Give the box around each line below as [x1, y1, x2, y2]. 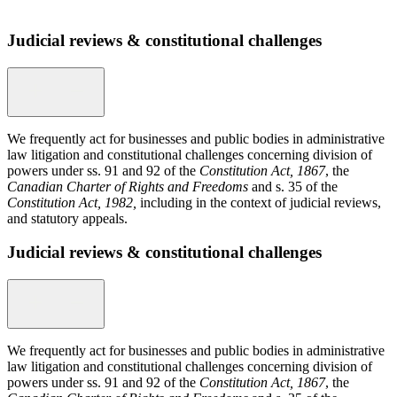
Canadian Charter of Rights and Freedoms [7, 178, 248, 194]
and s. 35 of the [248, 178, 338, 194]
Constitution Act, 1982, [7, 194, 140, 210]
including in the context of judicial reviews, [140, 194, 381, 210]
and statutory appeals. [7, 210, 128, 226]
